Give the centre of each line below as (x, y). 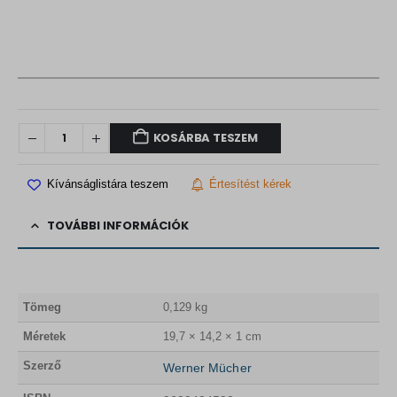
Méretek (44, 336)
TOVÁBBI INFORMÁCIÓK (118, 225)
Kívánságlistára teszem (108, 184)
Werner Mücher (207, 367)
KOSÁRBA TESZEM (205, 138)
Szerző (42, 365)
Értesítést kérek (250, 184)
